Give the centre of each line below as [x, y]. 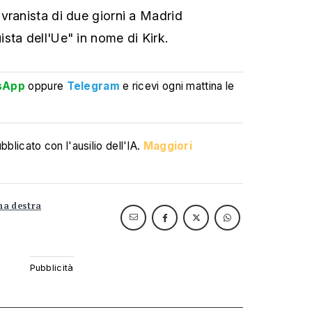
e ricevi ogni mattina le [179, 86]
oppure [46, 86]
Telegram [93, 86]
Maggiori [168, 146]
